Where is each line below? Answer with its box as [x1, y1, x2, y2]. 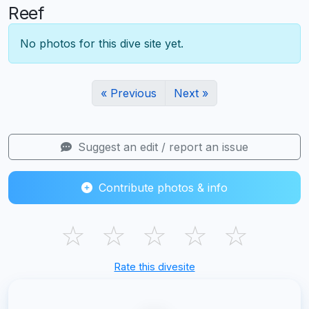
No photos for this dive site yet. [20, 36, 183, 50]
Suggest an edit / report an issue [74, 139, 248, 154]
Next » [174, 86, 208, 100]
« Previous [101, 86, 157, 100]
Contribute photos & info [95, 180, 228, 195]
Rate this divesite [114, 260, 195, 272]
